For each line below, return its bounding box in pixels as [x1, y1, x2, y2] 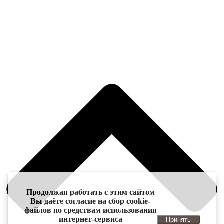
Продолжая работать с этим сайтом [26, 188, 155, 196]
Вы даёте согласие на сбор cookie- [30, 197, 150, 205]
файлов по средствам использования [24, 206, 157, 214]
